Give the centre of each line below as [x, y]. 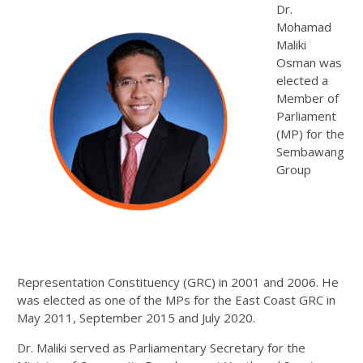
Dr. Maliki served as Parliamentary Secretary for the [161, 348]
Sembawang [310, 152]
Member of [307, 98]
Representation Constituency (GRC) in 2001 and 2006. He [178, 282]
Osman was [309, 63]
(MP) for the [310, 134]
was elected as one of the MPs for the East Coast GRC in [176, 300]
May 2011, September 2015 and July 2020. [136, 318]
